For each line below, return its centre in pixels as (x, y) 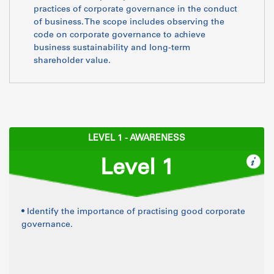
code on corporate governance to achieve (120, 35)
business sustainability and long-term (112, 48)
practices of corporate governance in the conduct (135, 10)
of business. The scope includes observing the (129, 23)
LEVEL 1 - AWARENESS (137, 139)
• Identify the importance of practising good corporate (133, 212)
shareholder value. (72, 61)
